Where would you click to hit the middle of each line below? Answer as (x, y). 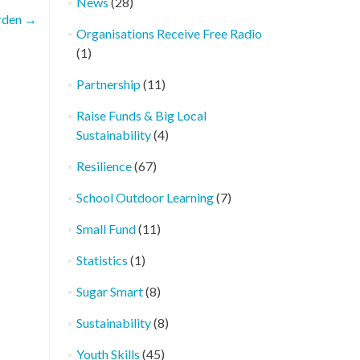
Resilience (104, 166)
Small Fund (106, 229)
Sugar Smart (109, 291)
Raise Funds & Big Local (141, 115)
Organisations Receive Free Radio (169, 33)
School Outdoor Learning (145, 197)
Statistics (102, 260)
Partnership (108, 84)
